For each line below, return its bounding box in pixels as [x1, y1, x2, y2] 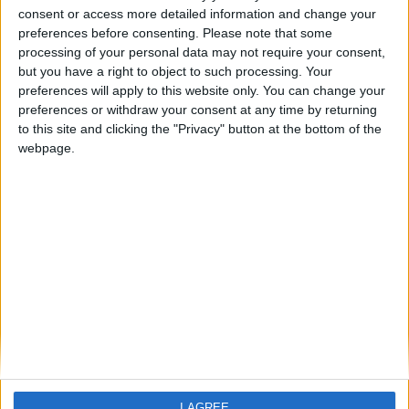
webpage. [18, 140, 75, 155]
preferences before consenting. [18, 25, 199, 40]
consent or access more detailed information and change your [18, 5, 376, 21]
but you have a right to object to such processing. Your [18, 63, 332, 79]
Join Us [44, 355, 85, 372]
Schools [44, 264, 89, 281]
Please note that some [203, 25, 332, 40]
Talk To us [44, 336, 101, 353]
